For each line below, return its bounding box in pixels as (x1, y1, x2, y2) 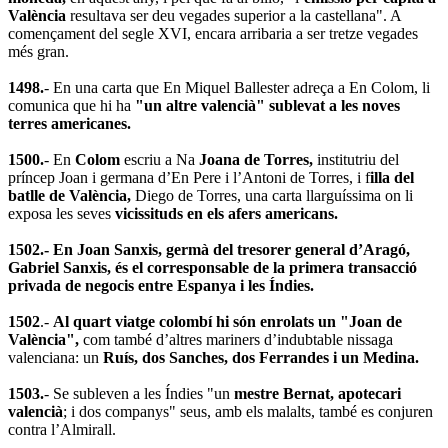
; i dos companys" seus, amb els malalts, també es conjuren (63, 402, 433, 420)
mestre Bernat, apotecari (234, 384, 401, 402)
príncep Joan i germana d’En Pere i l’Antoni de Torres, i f (8, 168, 370, 186)
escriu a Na (120, 150, 199, 168)
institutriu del (313, 150, 399, 168)
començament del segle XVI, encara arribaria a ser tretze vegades (8, 24, 418, 42)
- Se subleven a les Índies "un (44, 384, 234, 402)
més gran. (8, 42, 69, 60)
